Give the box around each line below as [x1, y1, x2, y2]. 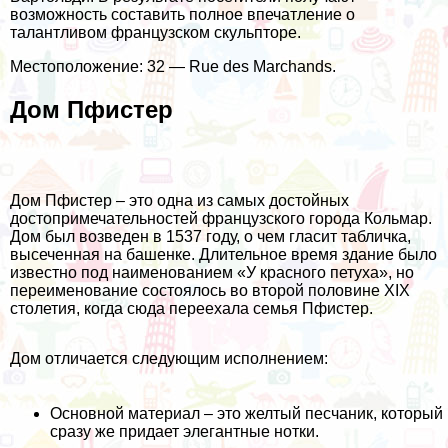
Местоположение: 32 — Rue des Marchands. [10, 58, 336, 76]
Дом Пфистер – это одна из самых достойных [10, 192, 349, 210]
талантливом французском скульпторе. [10, 24, 301, 42]
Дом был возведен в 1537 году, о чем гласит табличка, [10, 228, 411, 246]
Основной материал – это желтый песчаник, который [50, 405, 443, 423]
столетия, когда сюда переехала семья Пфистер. [10, 300, 373, 318]
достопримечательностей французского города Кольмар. [10, 210, 432, 228]
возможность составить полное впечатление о [10, 6, 355, 24]
